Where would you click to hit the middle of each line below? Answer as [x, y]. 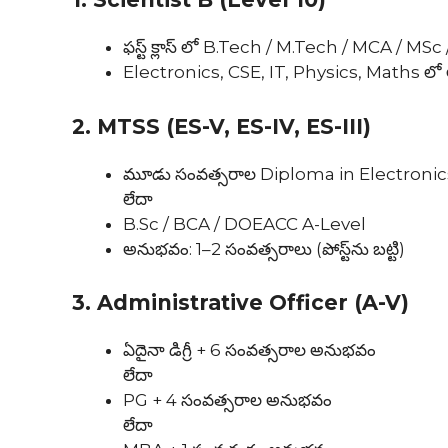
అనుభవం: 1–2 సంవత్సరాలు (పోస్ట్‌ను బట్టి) [264, 248]
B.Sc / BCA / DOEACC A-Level [244, 223]
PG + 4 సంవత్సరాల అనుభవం [227, 400]
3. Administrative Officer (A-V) [240, 303]
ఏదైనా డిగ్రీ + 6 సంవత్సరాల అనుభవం [249, 350]
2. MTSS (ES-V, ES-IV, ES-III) [221, 126]
